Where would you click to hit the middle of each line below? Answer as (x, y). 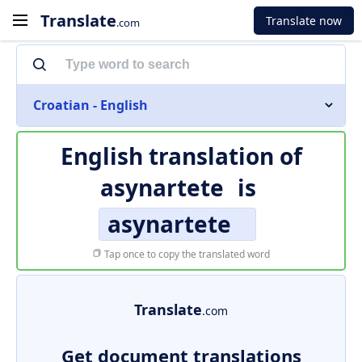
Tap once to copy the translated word (186, 254)
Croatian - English (90, 105)
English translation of (181, 156)
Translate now (304, 20)
